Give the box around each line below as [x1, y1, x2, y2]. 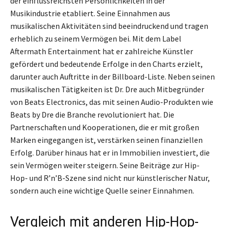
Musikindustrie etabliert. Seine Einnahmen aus [10, 8, 170, 19]
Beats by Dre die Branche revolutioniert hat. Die [10, 109, 174, 120]
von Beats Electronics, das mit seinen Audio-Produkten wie [10, 97, 213, 107]
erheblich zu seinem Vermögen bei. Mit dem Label [10, 33, 181, 44]
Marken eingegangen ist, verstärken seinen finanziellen [10, 135, 203, 145]
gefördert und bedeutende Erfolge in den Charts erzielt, [10, 59, 203, 69]
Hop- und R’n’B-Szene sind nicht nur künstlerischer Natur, [10, 173, 210, 183]
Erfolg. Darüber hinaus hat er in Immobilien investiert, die [10, 147, 210, 158]
